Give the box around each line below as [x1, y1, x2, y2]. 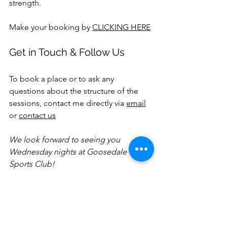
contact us [19, 110, 56, 120]
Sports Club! [9, 159, 55, 169]
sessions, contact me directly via [9, 98, 126, 108]
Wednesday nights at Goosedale [9, 146, 129, 157]
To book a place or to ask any [9, 73, 116, 84]
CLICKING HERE [92, 22, 150, 32]
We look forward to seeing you [9, 134, 122, 144]
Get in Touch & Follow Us [9, 46, 125, 58]
